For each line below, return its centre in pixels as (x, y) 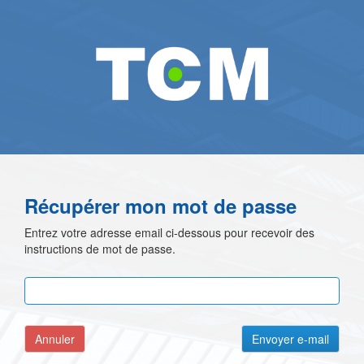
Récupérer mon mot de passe (160, 205)
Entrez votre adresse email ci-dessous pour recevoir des (169, 232)
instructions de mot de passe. (100, 248)
